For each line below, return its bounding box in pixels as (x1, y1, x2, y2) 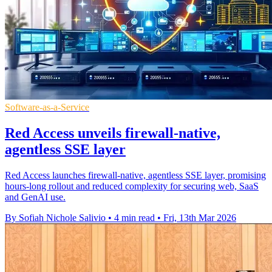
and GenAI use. (5, 192, 66, 203)
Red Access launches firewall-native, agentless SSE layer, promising (5, 170, 266, 181)
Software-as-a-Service (5, 102, 89, 113)
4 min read (114, 212, 155, 223)
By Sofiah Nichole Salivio (5, 212, 106, 223)
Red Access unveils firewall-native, (5, 125, 220, 141)
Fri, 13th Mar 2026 (163, 212, 236, 223)
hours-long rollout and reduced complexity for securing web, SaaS (5, 181, 259, 192)
